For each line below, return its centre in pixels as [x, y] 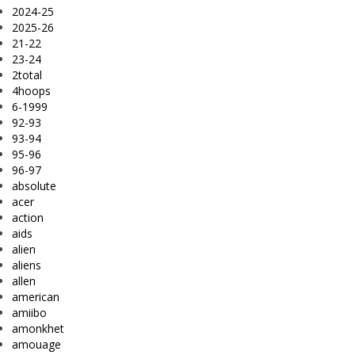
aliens [27, 265]
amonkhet [38, 328]
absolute [34, 185]
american [36, 296]
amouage [36, 344]
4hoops [31, 90]
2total [27, 74]
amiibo [29, 312]
